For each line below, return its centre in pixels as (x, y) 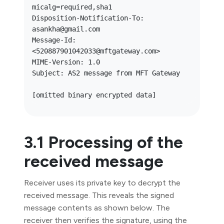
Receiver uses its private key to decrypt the (102, 183)
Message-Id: (54, 40)
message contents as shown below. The (97, 208)
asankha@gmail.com (66, 29)
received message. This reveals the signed (99, 195)
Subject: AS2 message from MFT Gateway (106, 73)
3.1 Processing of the (103, 142)
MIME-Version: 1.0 (66, 62)
